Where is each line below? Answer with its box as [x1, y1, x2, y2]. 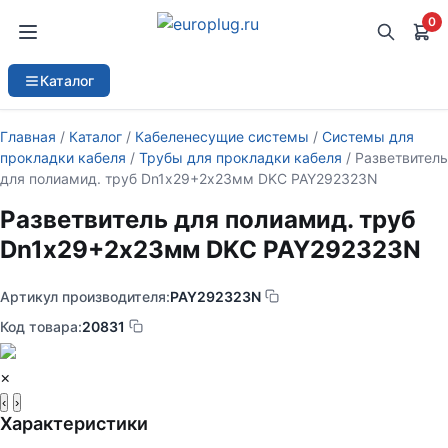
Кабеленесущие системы [135, 128, 309, 145]
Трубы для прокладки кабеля [139, 149, 342, 166]
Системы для [322, 128, 414, 145]
